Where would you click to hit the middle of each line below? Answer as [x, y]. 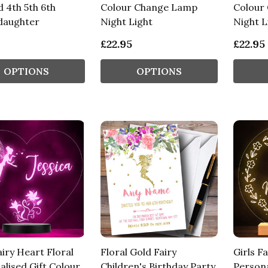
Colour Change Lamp [149, 7]
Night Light [126, 22]
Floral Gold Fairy [138, 252]
